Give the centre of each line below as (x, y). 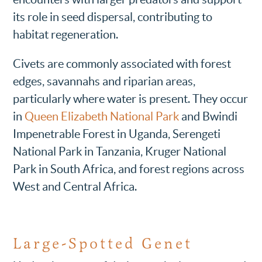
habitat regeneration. (66, 34)
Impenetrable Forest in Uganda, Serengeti (117, 134)
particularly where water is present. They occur (131, 99)
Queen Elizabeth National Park (102, 116)
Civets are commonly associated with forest (122, 63)
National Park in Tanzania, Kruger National (120, 151)
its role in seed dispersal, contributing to (113, 17)
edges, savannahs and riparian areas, (104, 81)
